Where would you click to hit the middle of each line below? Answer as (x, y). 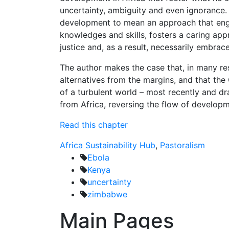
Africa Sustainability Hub (108, 145)
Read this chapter (94, 125)
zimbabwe (107, 194)
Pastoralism (182, 145)
